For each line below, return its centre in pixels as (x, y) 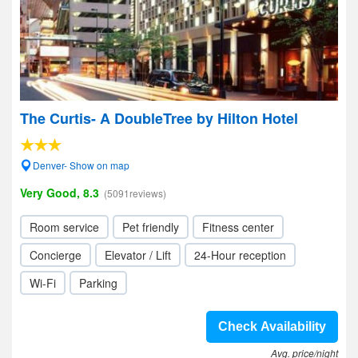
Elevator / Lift (138, 255)
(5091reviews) (135, 193)
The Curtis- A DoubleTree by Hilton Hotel (159, 118)
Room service (64, 227)
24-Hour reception (240, 255)
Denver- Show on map (81, 165)
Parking (98, 283)
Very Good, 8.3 (60, 193)
